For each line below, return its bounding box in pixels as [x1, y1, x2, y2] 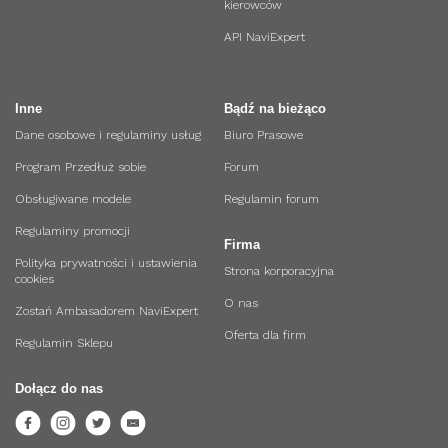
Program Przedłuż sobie [15, 160, 146, 174]
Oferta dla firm [224, 328, 306, 342]
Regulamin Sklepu [15, 336, 113, 350]
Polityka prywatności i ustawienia [15, 256, 197, 270]
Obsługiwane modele [15, 192, 131, 206]
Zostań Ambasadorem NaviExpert [15, 304, 198, 318]
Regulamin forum [224, 192, 319, 206]
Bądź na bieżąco [224, 101, 326, 116]
